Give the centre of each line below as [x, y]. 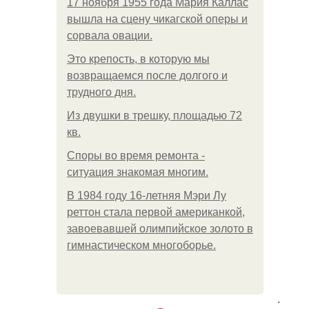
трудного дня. [101, 92]
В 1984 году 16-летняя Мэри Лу [147, 196]
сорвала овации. [110, 36]
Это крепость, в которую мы [138, 59]
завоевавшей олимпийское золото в [160, 229]
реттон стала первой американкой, [156, 212]
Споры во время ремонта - [136, 156]
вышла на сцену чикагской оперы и [157, 19]
